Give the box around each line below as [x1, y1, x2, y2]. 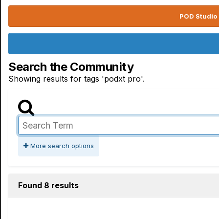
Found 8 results [18, 180, 79, 190]
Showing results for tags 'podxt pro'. [8, 74, 145, 84]
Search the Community [8, 60, 134, 74]
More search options [28, 142, 94, 150]
